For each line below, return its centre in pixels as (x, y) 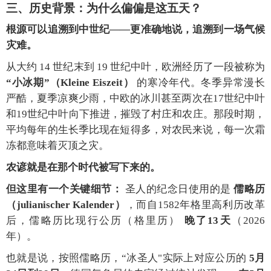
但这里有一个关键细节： (64, 189)
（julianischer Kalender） (66, 205)
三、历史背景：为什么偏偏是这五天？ (104, 8)
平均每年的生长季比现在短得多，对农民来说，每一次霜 (135, 130)
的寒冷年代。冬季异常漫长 (200, 83)
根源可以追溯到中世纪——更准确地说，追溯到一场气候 (135, 30)
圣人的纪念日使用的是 (178, 189)
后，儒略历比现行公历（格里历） (95, 221)
